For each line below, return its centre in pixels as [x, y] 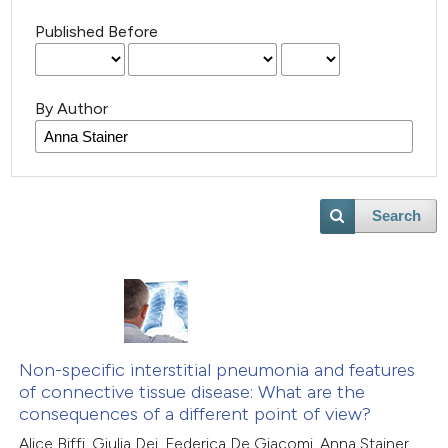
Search [396, 216]
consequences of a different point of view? [195, 414]
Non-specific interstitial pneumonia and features [217, 370]
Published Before [97, 32]
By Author [72, 109]
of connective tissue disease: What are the [192, 392]
